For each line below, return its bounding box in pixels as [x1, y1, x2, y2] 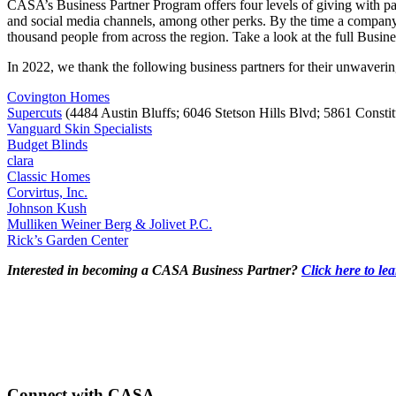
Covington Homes [7, 88, 110, 104]
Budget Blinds [7, 136, 88, 152]
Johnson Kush [7, 200, 87, 216]
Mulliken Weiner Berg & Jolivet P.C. [7, 216, 212, 232]
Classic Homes [7, 168, 90, 184]
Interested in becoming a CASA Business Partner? [7, 262, 301, 278]
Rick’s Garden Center [7, 232, 128, 247]
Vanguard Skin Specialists [7, 120, 152, 136]
